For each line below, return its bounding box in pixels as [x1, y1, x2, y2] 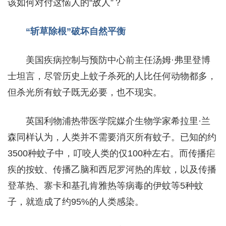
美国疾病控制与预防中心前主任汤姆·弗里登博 [26, 54, 210, 65]
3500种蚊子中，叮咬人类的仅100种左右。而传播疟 [8, 148, 215, 158]
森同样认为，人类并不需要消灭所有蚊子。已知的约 [8, 132, 216, 142]
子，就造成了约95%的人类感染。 [8, 196, 144, 207]
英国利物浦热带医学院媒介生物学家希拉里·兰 [26, 116, 210, 126]
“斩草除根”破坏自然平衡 [26, 26, 126, 36]
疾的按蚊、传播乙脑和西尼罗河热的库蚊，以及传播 [8, 164, 216, 175]
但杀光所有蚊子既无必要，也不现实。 [8, 87, 162, 97]
